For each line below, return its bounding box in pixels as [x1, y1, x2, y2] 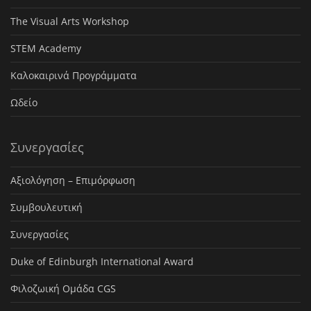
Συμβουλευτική [10, 201, 83, 215]
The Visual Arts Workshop [10, 15, 129, 28]
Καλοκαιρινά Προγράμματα [10, 69, 137, 83]
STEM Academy [10, 42, 81, 56]
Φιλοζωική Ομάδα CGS [10, 282, 116, 296]
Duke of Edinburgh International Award [10, 255, 194, 269]
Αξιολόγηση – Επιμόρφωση [10, 174, 135, 187]
